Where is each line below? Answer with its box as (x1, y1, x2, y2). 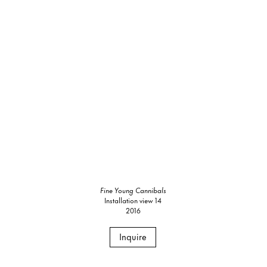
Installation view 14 (104, 194, 162, 206)
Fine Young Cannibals (100, 184, 166, 195)
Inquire (119, 229, 147, 243)
